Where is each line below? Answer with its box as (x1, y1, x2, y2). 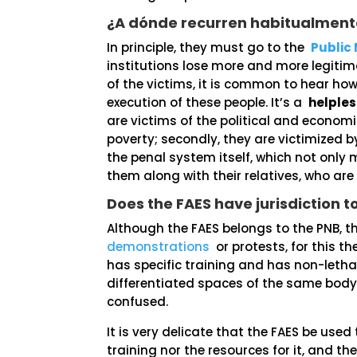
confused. (107, 293, 169, 310)
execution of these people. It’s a (107, 94, 309, 111)
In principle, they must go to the (107, 39, 312, 56)
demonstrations (107, 238, 210, 255)
